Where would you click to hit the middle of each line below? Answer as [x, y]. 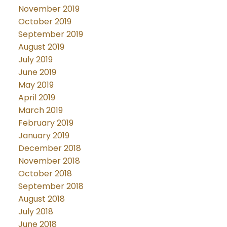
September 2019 [50, 34]
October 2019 [45, 21]
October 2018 [45, 173]
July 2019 [35, 59]
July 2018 [35, 211]
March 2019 [40, 110]
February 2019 [46, 123]
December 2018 [49, 148]
